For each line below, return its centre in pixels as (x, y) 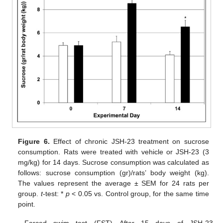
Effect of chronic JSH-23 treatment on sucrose (129, 142)
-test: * (54, 194)
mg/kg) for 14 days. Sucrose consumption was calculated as (113, 163)
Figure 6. (34, 142)
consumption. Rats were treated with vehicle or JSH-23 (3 (113, 152)
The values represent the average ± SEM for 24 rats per (113, 183)
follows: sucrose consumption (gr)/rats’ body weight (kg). (113, 173)
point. (27, 204)
